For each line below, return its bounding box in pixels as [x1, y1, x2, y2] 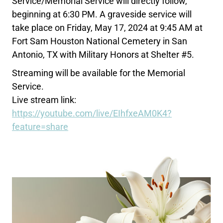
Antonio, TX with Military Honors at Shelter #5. [12, 49, 195, 60]
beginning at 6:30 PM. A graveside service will [12, 9, 192, 20]
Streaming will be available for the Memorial [12, 68, 186, 79]
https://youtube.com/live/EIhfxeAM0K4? [12, 108, 172, 119]
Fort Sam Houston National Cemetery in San [12, 36, 188, 47]
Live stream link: [12, 95, 77, 106]
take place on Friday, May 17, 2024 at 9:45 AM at [12, 22, 203, 33]
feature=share [12, 121, 69, 132]
